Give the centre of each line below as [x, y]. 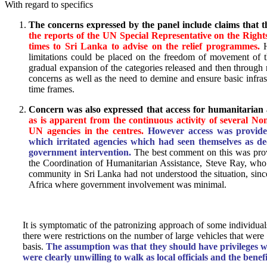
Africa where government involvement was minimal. [128, 185]
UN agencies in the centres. [86, 131]
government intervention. [80, 153]
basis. [35, 247]
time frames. [52, 89]
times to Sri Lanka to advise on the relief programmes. [144, 46]
